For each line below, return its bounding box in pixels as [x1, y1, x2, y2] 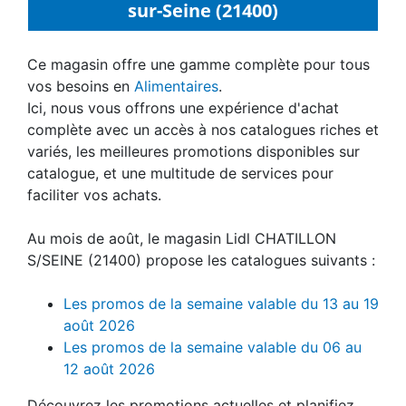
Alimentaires [134, 76, 218, 95]
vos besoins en [27, 76, 134, 95]
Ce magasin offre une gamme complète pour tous [27, 54, 370, 73]
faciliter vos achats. [27, 185, 161, 204]
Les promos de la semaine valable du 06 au [63, 337, 362, 356]
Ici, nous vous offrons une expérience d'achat [27, 98, 339, 117]
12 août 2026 [63, 359, 155, 378]
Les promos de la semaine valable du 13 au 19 [63, 294, 379, 313]
